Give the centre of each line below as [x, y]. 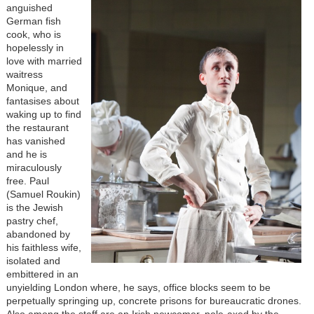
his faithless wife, [43, 247]
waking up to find [43, 114]
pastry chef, [32, 220]
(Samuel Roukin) [43, 194]
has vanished [35, 141]
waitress [24, 74]
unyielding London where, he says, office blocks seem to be [138, 287]
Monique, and [36, 87]
